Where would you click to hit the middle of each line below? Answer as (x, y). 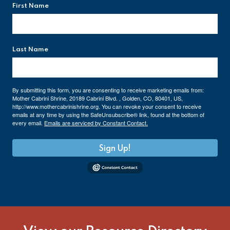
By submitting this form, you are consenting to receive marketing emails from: (108, 90)
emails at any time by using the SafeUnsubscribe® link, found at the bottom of (108, 114)
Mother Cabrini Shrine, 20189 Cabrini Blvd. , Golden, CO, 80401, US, (98, 98)
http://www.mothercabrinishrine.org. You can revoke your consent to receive (107, 106)
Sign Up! (115, 149)
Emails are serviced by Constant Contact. (96, 123)
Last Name (30, 50)
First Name (31, 6)
